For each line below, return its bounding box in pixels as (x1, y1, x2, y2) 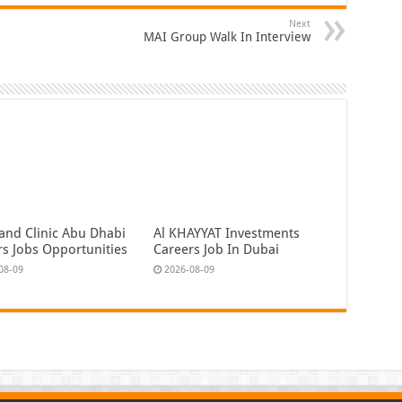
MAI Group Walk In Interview (143, 30, 310, 45)
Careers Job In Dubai (153, 240, 280, 258)
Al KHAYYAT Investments (153, 224, 301, 241)
